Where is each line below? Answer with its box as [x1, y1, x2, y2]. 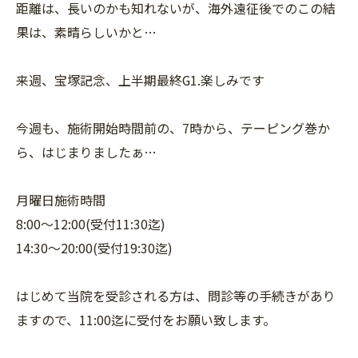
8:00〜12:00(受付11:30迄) [16, 213, 165, 233]
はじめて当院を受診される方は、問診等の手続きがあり [16, 285, 336, 305]
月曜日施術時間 [16, 189, 105, 209]
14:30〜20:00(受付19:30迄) [16, 237, 173, 257]
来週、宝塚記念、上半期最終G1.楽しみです [16, 70, 265, 89]
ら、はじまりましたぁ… [16, 141, 157, 161]
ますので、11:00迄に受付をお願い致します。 [16, 309, 276, 329]
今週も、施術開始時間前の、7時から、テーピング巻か [16, 117, 330, 137]
